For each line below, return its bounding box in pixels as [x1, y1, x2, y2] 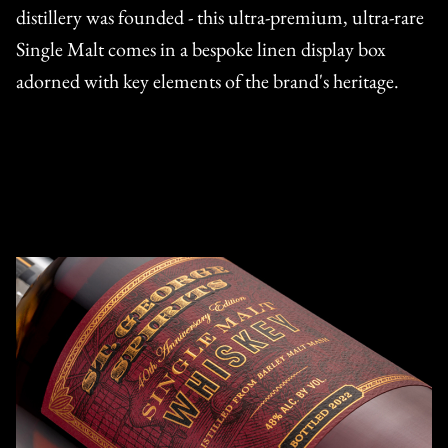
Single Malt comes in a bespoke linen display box [16, 35, 386, 62]
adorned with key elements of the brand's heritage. [16, 67, 399, 94]
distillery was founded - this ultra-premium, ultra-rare [16, 3, 424, 30]
